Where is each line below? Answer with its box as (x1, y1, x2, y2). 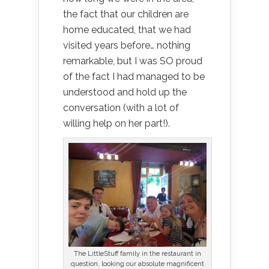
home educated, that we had (63, 24, 191, 35)
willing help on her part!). (63, 118, 170, 129)
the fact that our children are (63, 8, 189, 20)
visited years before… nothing (63, 40, 190, 51)
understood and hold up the (63, 86, 187, 98)
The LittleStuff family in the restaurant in (74, 249, 202, 258)
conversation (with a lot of (63, 102, 179, 113)
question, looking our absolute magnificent (71, 259, 205, 268)
